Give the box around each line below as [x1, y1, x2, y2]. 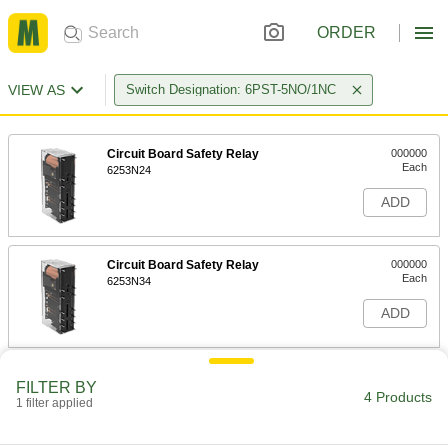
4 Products [364, 389, 432, 405]
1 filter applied [16, 396, 93, 410]
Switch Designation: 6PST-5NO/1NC [126, 82, 336, 97]
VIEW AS [8, 82, 65, 98]
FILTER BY [16, 379, 97, 396]
